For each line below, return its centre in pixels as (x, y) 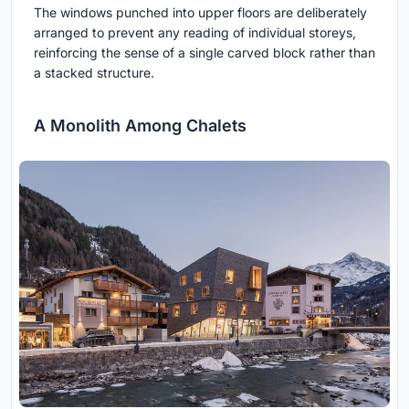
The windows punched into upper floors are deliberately (200, 12)
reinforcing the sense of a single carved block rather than (204, 52)
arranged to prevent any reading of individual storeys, (195, 32)
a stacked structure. (94, 72)
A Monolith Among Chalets (140, 125)
